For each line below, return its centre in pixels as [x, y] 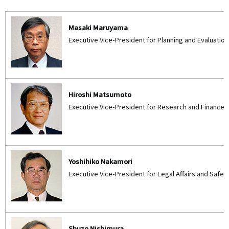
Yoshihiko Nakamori [100, 162]
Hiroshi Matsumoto [100, 95]
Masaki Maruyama [98, 28]
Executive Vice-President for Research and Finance [146, 107]
